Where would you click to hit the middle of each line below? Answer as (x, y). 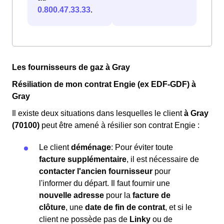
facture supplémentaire (83, 159)
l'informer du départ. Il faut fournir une (104, 183)
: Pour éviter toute (142, 147)
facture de (151, 195)
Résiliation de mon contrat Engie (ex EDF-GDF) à (104, 84)
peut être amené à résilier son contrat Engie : (119, 125)
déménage (91, 147)
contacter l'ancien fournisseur (96, 171)
